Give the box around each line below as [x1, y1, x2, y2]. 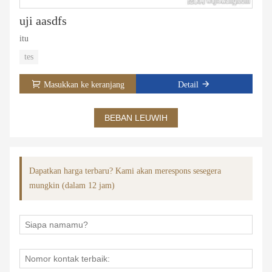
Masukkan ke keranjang [43, 80, 124, 89]
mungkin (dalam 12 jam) [29, 180, 115, 190]
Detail [178, 80, 199, 89]
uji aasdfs [19, 13, 67, 27]
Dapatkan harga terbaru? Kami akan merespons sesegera [29, 166, 221, 175]
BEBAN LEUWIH [104, 112, 168, 123]
